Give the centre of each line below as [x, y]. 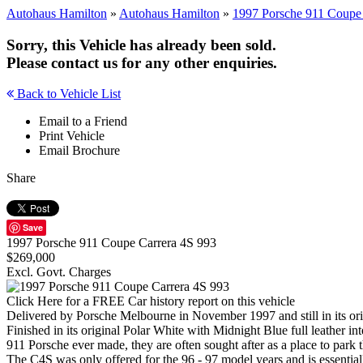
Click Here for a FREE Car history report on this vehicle [151, 301]
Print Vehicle [72, 136]
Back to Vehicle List [67, 94]
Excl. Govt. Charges [59, 272]
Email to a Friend [83, 122]
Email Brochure [79, 151]
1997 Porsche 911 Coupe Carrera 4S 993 [111, 243]
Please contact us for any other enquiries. [142, 62]
